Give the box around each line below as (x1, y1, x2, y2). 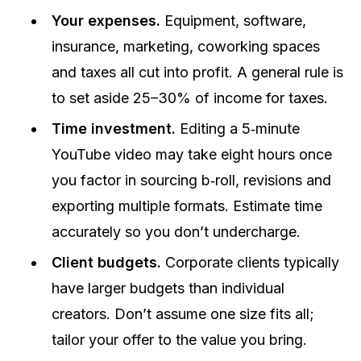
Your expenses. (52, 12, 160, 29)
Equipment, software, (160, 12, 306, 29)
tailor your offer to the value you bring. (52, 331, 307, 348)
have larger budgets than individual (52, 280, 284, 297)
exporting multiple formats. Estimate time (52, 197, 322, 214)
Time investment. (52, 120, 176, 137)
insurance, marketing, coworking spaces (52, 38, 320, 55)
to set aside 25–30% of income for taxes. (52, 89, 328, 106)
